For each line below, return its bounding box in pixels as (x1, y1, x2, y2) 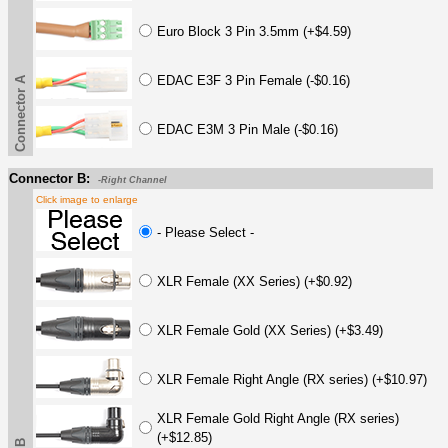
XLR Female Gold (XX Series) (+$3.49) (157, 322, 383, 338)
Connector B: (9, 170, 90, 186)
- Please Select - (157, 224, 254, 240)
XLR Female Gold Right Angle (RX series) (157, 410, 399, 426)
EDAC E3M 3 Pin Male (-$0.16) (157, 121, 338, 137)
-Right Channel (98, 174, 167, 185)
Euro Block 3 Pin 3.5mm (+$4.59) (157, 23, 351, 39)
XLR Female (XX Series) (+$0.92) (157, 273, 352, 289)
